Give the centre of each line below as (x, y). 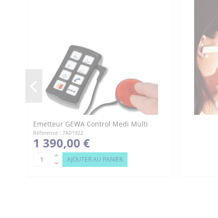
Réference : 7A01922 (58, 132)
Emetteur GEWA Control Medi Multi (91, 124)
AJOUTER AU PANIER (95, 159)
